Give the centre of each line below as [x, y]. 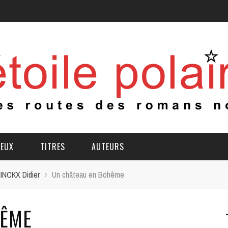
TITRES [53, 147]
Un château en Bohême [88, 175]
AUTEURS [108, 147]
